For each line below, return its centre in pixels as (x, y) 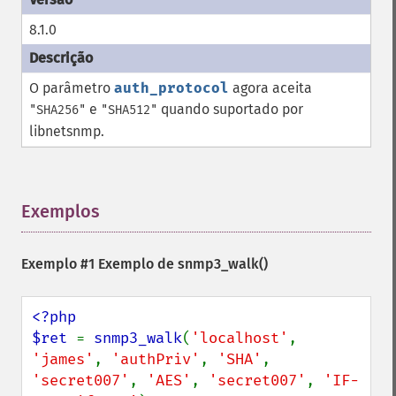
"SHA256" (57, 110)
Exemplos (61, 211)
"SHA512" (129, 110)
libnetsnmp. (67, 131)
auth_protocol (171, 88)
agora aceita (270, 88)
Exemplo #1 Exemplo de (99, 264)
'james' (63, 359)
